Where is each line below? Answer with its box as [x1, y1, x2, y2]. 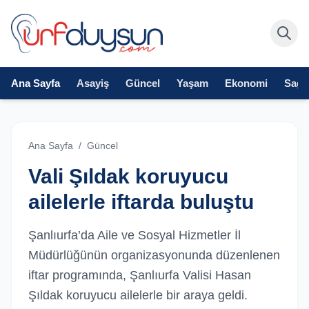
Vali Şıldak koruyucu [28, 164, 228, 188]
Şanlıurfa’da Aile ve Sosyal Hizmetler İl [28, 228, 241, 242]
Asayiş [77, 77, 109, 89]
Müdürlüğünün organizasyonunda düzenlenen [28, 248, 280, 262]
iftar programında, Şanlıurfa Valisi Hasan [28, 268, 251, 282]
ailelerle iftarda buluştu [28, 190, 254, 213]
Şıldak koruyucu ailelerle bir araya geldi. [28, 288, 248, 302]
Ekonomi [225, 77, 268, 89]
